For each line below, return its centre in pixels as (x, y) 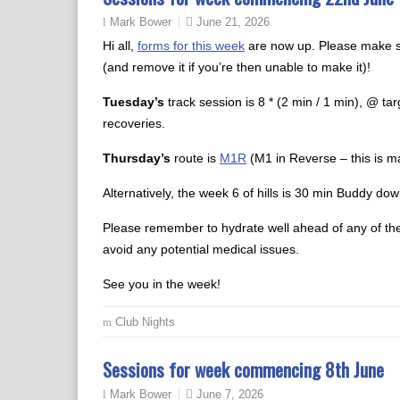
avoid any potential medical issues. (201, 249)
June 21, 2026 (233, 22)
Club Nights (145, 322)
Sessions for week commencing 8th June (243, 369)
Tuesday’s (133, 102)
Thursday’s (137, 158)
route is (195, 158)
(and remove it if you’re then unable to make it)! (237, 67)
